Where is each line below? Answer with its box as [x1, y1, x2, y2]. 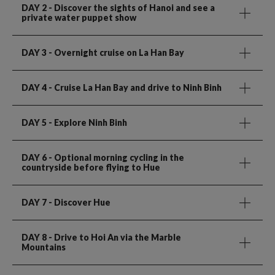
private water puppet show [21, 12, 136, 23]
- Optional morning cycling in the [47, 152, 184, 163]
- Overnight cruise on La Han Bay [47, 47, 184, 58]
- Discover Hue [47, 196, 110, 207]
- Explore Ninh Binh [47, 117, 127, 128]
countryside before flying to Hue [21, 161, 160, 172]
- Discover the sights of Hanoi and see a [47, 2, 215, 13]
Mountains [21, 241, 66, 252]
